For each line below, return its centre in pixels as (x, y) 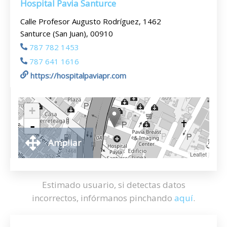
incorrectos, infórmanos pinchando (103, 198)
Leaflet (198, 154)
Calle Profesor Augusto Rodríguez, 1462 (91, 21)
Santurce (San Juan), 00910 (67, 33)
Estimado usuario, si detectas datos (113, 185)
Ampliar (65, 143)
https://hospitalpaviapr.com (78, 75)
